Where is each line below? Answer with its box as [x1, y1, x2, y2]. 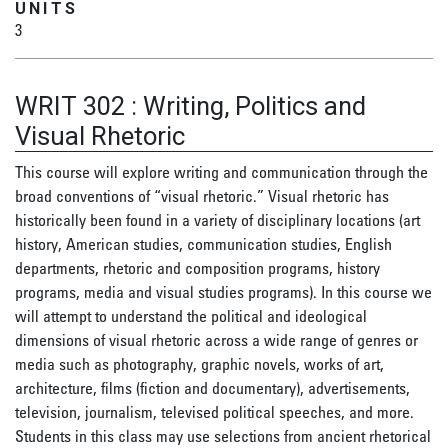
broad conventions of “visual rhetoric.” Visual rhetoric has [15, 186, 389, 206]
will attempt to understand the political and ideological [15, 306, 367, 326]
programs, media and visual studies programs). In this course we [15, 282, 432, 302]
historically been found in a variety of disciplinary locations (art [15, 210, 420, 230]
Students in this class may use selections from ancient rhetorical [15, 426, 431, 446]
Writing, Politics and [143, 91, 366, 121]
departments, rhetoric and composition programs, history [15, 258, 380, 278]
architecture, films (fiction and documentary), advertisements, [15, 378, 410, 398]
